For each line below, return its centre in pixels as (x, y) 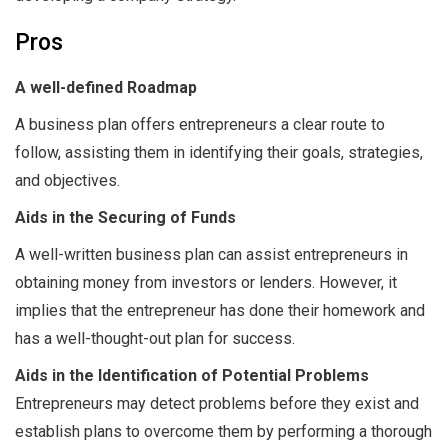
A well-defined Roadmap (106, 87)
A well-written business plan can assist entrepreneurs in (211, 254)
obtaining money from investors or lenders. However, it (206, 282)
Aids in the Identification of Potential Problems (192, 375)
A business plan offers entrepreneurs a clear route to (200, 124)
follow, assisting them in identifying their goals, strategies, (219, 152)
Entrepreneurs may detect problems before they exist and (217, 403)
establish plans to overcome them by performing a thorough (223, 431)
